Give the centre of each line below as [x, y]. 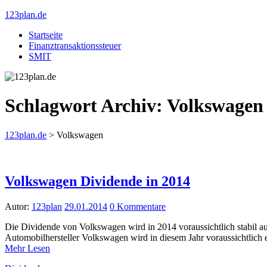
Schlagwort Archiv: [86, 106]
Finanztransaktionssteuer [75, 46]
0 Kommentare [138, 206]
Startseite [46, 35]
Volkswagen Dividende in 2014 [97, 181]
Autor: [18, 206]
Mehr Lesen [27, 248]
